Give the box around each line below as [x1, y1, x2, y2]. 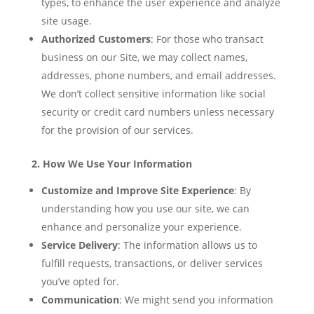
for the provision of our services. [41, 123, 193, 137]
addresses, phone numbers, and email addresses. [41, 69, 276, 82]
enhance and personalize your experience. [41, 220, 242, 233]
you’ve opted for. [41, 275, 119, 288]
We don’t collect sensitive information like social [41, 87, 266, 100]
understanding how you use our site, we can [41, 202, 250, 215]
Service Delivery [41, 238, 118, 252]
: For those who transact [150, 32, 264, 46]
